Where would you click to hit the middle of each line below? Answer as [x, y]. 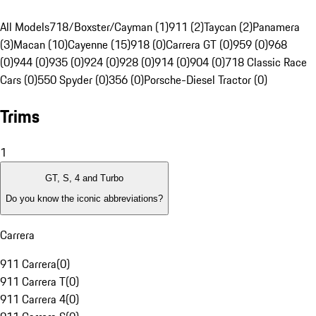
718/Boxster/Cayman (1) [109, 27]
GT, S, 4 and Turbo [84, 178]
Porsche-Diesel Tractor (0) [206, 80]
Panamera [276, 27]
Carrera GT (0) [199, 45]
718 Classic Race [266, 62]
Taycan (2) [228, 27]
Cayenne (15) [99, 45]
